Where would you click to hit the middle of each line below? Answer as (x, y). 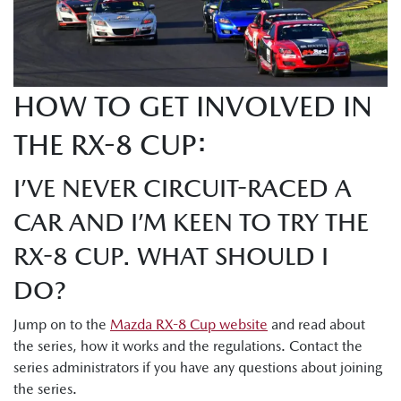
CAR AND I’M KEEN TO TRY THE (191, 222)
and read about (316, 325)
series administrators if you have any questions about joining (198, 368)
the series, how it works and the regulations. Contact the (188, 346)
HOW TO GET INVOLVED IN (193, 107)
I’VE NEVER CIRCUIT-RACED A (183, 188)
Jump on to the (62, 325)
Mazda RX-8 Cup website (189, 325)
